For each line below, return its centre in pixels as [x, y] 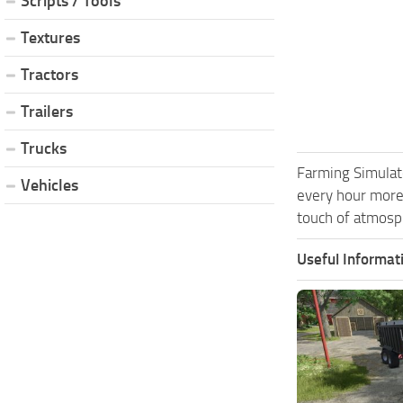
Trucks [44, 148]
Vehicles [49, 185]
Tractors [49, 74]
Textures [50, 37]
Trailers [47, 111]
